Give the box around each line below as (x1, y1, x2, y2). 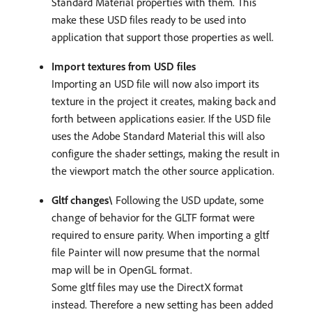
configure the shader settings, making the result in (52, 146, 280, 160)
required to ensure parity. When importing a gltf (52, 227, 269, 242)
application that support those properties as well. (52, 29, 274, 44)
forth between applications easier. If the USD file (52, 111, 271, 125)
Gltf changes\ (52, 192, 113, 207)
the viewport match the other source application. (52, 163, 274, 178)
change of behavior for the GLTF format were (52, 210, 255, 224)
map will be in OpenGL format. (52, 262, 192, 276)
